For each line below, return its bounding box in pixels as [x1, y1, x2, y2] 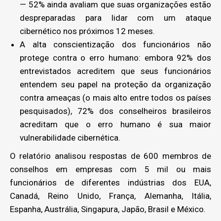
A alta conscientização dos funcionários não [20, 39, 211, 49]
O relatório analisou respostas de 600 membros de [10, 150, 211, 161]
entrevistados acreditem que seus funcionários [20, 66, 211, 76]
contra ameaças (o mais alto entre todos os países [20, 92, 211, 103]
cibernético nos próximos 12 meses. [20, 26, 155, 36]
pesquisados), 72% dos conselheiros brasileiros [20, 106, 211, 116]
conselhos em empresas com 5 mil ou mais [10, 164, 211, 174]
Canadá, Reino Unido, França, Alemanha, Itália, [10, 190, 211, 201]
